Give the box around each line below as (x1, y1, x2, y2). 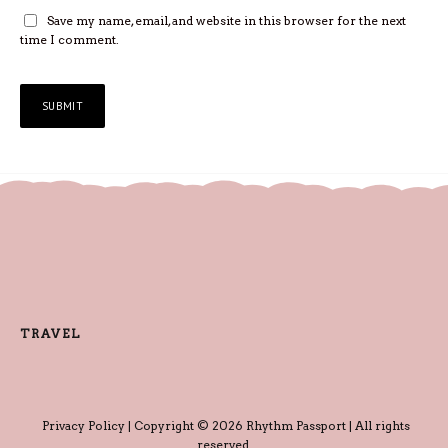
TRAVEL (20, 325, 81, 341)
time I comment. (20, 32, 119, 48)
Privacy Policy (41, 417, 125, 433)
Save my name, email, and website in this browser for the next (47, 13, 406, 29)
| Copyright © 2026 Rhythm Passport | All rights (124, 417, 410, 433)
